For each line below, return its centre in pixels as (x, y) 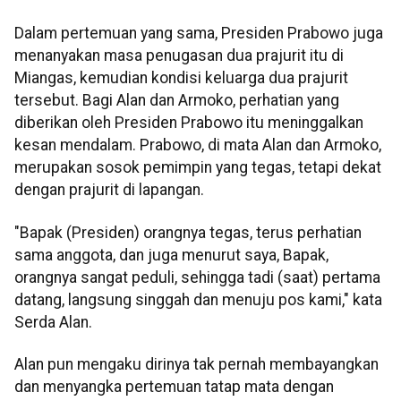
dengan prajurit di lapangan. (109, 190)
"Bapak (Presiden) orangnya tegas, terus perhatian (188, 232)
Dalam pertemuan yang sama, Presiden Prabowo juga (199, 34)
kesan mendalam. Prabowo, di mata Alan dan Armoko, (198, 145)
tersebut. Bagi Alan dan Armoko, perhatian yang (177, 101)
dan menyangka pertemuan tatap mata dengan (174, 387)
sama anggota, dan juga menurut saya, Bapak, (171, 255)
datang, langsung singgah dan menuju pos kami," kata (198, 299)
